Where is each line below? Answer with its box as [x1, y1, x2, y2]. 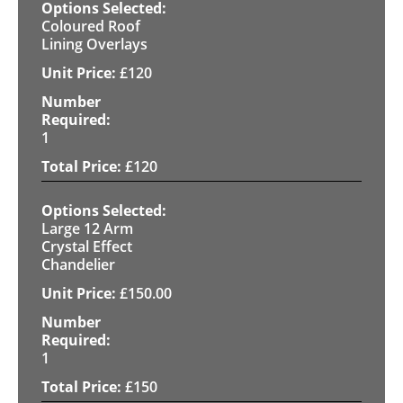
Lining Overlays [41, 33, 148, 54]
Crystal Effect [41, 236, 132, 256]
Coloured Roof [41, 15, 140, 36]
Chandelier [41, 254, 115, 274]
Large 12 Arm [41, 218, 133, 238]
